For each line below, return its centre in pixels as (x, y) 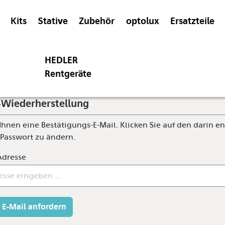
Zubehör (97, 21)
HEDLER (62, 60)
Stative (53, 21)
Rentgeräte (68, 74)
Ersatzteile (192, 21)
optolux (142, 21)
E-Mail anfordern (34, 207)
